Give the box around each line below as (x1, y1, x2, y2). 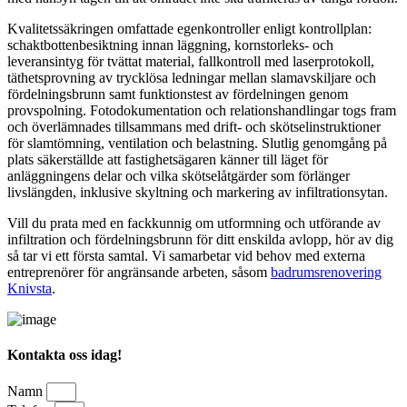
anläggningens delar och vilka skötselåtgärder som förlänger (7, 167, 350, 184)
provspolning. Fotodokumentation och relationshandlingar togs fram (7, 102, 396, 118)
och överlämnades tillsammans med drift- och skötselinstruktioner (7, 118, 381, 134)
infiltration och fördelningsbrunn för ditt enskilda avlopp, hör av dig (7, 231, 393, 247)
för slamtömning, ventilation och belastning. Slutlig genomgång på (7, 134, 387, 151)
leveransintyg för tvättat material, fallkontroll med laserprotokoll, (7, 53, 374, 69)
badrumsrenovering (271, 263, 382, 280)
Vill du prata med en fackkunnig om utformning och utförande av (7, 214, 381, 231)
